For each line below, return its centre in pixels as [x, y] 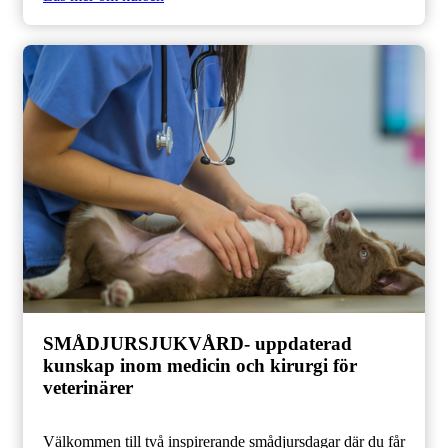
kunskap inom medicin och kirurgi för [200, 365]
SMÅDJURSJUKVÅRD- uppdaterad [197, 343]
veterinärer [88, 387]
